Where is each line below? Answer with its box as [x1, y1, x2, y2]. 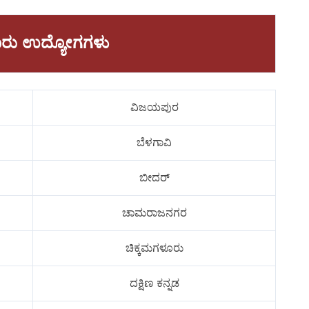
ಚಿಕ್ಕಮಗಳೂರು [125, 242, 183, 255]
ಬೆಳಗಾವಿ [137, 137, 172, 149]
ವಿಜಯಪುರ [130, 101, 179, 114]
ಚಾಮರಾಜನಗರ [121, 207, 187, 219]
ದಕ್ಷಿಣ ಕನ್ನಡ [129, 277, 179, 290]
